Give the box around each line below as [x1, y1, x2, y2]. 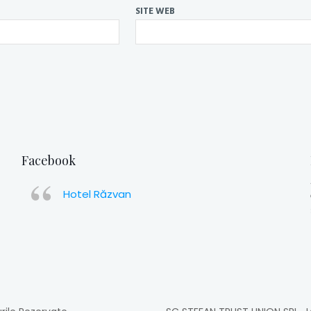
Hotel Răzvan [63, 187, 132, 202]
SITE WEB [135, 3, 175, 18]
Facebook [22, 152, 76, 169]
